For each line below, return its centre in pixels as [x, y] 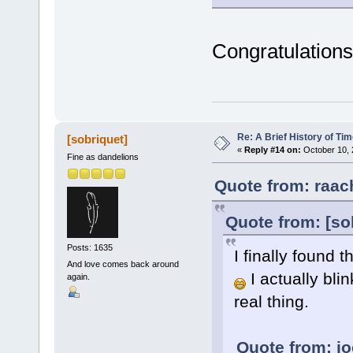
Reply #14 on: [272, 150]
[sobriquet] [98, 139]
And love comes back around [123, 264]
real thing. [271, 302]
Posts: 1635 [89, 247]
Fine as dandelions [102, 157]
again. [78, 277]
